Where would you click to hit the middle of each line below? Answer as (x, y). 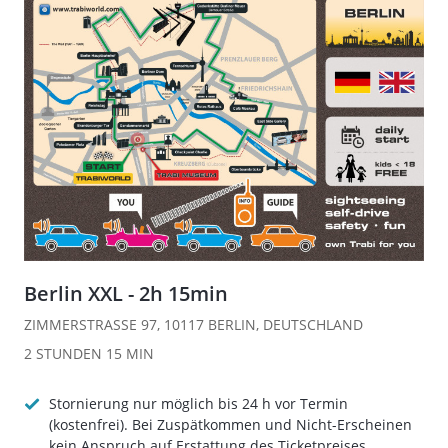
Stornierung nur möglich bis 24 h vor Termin (198, 403)
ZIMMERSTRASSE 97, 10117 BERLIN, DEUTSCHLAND (193, 324)
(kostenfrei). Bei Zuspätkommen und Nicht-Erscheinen (230, 424)
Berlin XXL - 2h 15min (126, 293)
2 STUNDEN (63, 353)
